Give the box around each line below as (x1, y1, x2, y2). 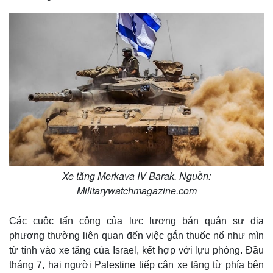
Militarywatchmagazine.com (76, 183, 197, 198)
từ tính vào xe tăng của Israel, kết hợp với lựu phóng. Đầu (9, 245, 264, 256)
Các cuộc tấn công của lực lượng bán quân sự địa (9, 216, 264, 227)
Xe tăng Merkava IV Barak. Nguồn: (62, 169, 211, 183)
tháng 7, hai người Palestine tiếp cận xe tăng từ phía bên (9, 260, 264, 271)
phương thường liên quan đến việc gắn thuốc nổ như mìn (9, 230, 264, 241)
